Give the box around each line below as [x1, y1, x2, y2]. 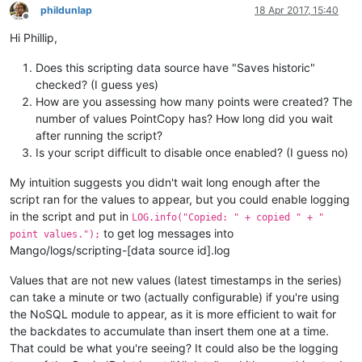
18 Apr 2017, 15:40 [255, 4, 339, 16]
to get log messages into [100, 226, 234, 240]
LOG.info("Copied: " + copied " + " [132, 212, 324, 223]
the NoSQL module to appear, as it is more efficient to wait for [10, 307, 336, 321]
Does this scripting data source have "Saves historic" [36, 61, 315, 74]
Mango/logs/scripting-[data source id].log [10, 243, 230, 257]
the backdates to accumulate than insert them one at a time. [10, 324, 329, 338]
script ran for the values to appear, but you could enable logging [10, 192, 350, 206]
